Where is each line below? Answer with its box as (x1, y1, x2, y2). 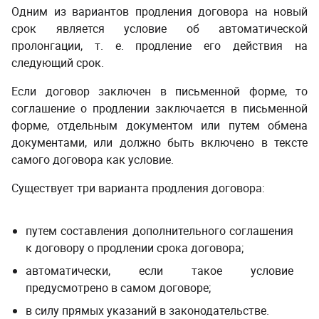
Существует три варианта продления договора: (11, 180, 265, 196)
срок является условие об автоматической (11, 21, 308, 36)
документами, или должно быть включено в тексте (11, 135, 308, 150)
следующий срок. (11, 55, 104, 70)
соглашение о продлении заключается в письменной (11, 100, 308, 116)
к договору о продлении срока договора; (26, 240, 244, 256)
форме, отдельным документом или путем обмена (11, 117, 308, 133)
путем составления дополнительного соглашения (26, 223, 293, 239)
